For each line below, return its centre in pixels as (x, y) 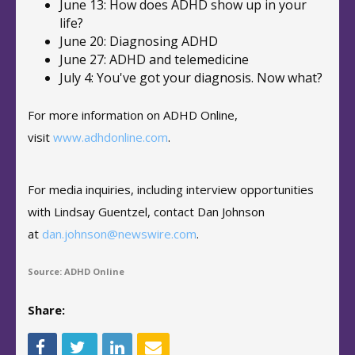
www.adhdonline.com (111, 137)
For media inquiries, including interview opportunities (171, 189)
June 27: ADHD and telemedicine (154, 59)
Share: (46, 310)
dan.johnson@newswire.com (119, 234)
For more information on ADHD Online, (133, 115)
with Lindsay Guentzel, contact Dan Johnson (146, 212)
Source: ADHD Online (76, 271)
